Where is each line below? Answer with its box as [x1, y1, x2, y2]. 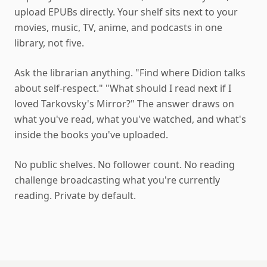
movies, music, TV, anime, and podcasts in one [14, 21, 222, 35]
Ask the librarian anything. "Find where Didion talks [14, 66, 246, 80]
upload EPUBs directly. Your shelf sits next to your [14, 5, 238, 19]
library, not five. [14, 36, 84, 50]
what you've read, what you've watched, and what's [14, 113, 246, 126]
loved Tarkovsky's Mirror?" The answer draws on [14, 97, 234, 111]
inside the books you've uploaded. [14, 128, 168, 142]
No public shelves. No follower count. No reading [14, 158, 235, 172]
